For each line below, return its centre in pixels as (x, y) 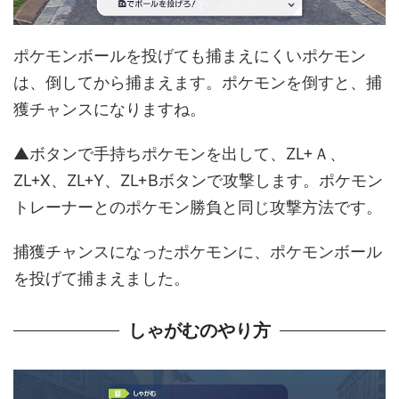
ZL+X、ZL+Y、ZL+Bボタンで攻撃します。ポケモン (198, 180)
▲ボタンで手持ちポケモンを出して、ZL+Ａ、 (179, 153)
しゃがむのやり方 (199, 330)
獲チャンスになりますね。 (110, 109)
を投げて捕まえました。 (102, 278)
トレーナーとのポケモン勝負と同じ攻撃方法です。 (198, 207)
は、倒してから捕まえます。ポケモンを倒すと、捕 (198, 82)
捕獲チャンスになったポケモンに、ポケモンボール (198, 251)
